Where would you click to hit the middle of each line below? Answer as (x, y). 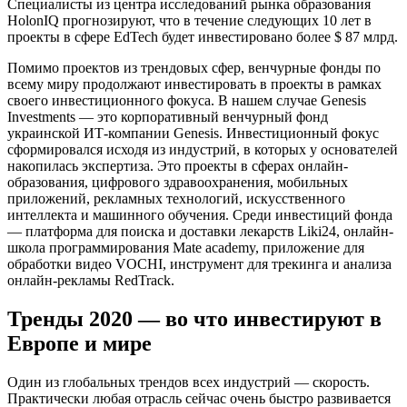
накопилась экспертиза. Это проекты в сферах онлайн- (178, 165)
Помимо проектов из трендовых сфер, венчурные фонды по (194, 67)
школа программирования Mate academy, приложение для (186, 247)
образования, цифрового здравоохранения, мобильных (178, 182)
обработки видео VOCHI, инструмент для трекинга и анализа (199, 263)
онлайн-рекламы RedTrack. (91, 280)
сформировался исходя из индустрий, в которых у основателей (203, 149)
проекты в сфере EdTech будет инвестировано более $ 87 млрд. (203, 36)
